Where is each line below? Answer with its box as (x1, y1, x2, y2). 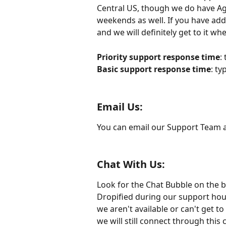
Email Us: (97, 99, 143, 114)
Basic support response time (97, 64, 211, 75)
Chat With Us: (97, 157, 165, 171)
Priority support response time (97, 51, 220, 63)
